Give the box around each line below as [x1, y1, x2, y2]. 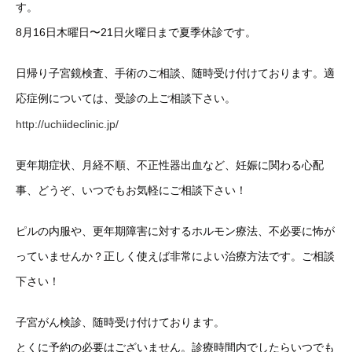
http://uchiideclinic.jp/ [16, 118, 119, 131]
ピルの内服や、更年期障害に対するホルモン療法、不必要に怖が [16, 225, 335, 238]
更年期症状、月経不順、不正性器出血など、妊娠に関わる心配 [16, 159, 324, 172]
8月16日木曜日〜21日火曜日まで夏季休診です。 [16, 26, 256, 38]
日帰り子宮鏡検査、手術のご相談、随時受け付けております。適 [16, 67, 335, 79]
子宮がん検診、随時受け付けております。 [16, 316, 225, 329]
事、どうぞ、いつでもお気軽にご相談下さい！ [16, 184, 247, 197]
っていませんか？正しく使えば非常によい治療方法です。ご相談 [16, 250, 335, 263]
